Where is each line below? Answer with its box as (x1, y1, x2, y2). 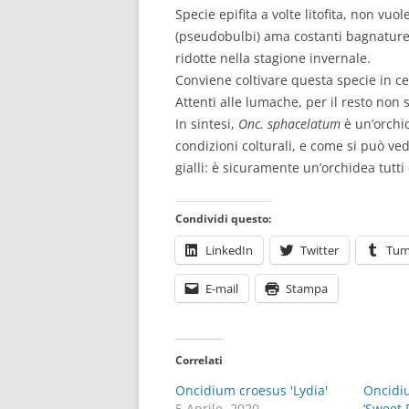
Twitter (300, 242, 339, 258)
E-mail (205, 280, 238, 297)
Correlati (175, 352, 223, 368)
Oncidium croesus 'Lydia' (175, 382, 328, 399)
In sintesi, (175, 115, 238, 132)
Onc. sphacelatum (238, 115, 344, 132)
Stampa (286, 280, 328, 297)
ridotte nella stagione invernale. (175, 49, 371, 67)
